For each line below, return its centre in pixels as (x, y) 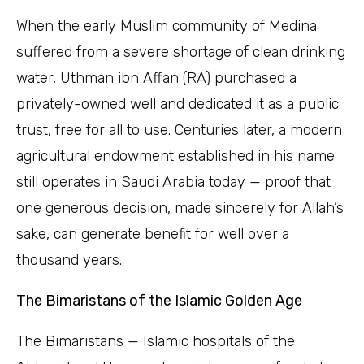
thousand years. (69, 260)
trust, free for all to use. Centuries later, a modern (179, 130)
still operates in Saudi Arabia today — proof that (173, 182)
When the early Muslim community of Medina (167, 26)
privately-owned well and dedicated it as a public (178, 104)
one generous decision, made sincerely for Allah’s (180, 208)
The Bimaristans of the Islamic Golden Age (159, 301)
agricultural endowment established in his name (175, 156)
